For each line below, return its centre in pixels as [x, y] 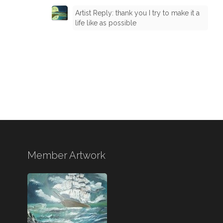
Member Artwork [67, 155]
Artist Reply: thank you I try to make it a [137, 13]
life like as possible [106, 23]
